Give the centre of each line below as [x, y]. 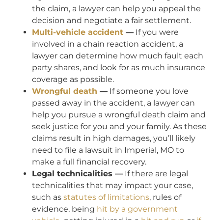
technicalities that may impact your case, [112, 186]
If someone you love [148, 91]
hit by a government [137, 209]
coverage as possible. [73, 80]
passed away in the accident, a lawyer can [113, 103]
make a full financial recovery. [89, 162]
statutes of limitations [106, 197]
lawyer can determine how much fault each [118, 56]
